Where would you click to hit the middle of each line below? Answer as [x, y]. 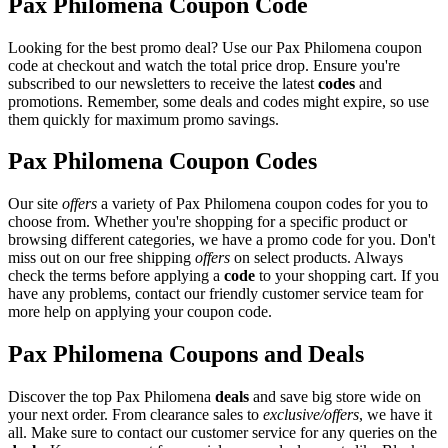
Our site [35, 204]
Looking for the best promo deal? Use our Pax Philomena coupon [215, 47]
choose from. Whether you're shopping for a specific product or [207, 222]
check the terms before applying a [116, 276]
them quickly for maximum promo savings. [143, 119]
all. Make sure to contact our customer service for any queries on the [222, 433]
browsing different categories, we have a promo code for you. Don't [221, 240]
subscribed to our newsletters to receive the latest [163, 83]
